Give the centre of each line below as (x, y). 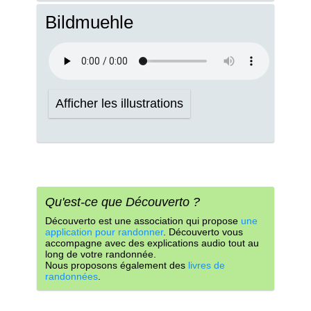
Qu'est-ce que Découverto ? (123, 202)
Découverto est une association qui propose (143, 221)
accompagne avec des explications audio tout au (152, 243)
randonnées (72, 276)
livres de (207, 265)
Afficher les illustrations (119, 103)
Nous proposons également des (117, 265)
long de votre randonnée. (101, 254)
